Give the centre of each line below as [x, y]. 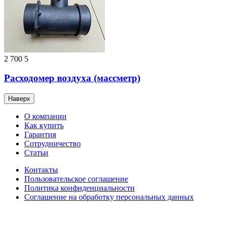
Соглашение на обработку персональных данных [109, 197]
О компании [45, 117]
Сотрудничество [52, 144]
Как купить [44, 126]
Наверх [19, 99]
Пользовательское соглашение [76, 179]
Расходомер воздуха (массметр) [72, 78]
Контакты [41, 170]
